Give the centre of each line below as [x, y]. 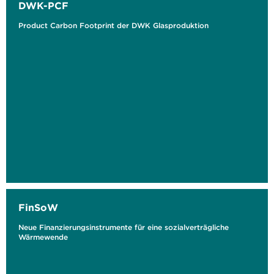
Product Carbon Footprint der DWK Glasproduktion [113, 25]
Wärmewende [43, 237]
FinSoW [38, 207]
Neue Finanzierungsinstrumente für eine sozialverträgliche [124, 227]
